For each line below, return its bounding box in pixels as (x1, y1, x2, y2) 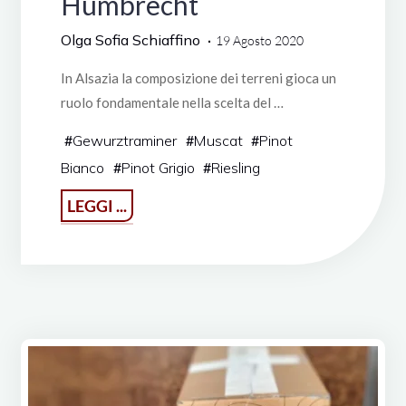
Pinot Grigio (121, 158, 195, 177)
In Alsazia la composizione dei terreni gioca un (60, 69, 336, 86)
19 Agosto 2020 (215, 32, 304, 48)
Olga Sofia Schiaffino (60, 30, 200, 49)
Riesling (211, 158, 261, 177)
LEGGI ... (66, 195, 127, 216)
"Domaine (131, 193, 191, 211)
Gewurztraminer (72, 130, 177, 150)
